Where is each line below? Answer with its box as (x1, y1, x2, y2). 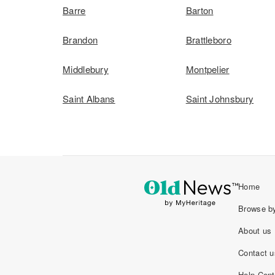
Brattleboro (185, 33, 231, 46)
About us (238, 225, 272, 236)
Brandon (63, 33, 98, 46)
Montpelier (185, 63, 230, 76)
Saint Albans (63, 92, 115, 105)
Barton (185, 4, 214, 17)
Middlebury (63, 63, 109, 76)
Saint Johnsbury (185, 92, 254, 105)
